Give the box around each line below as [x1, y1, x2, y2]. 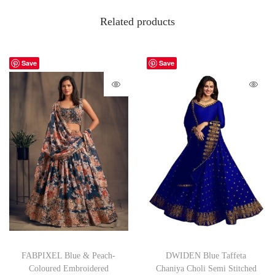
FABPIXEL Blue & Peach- [21, 250, 116, 260]
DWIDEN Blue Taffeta [166, 250, 247, 260]
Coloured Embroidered [28, 263, 109, 273]
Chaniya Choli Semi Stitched [155, 263, 257, 273]
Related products [100, 15, 175, 28]
